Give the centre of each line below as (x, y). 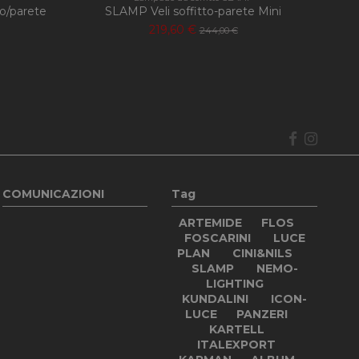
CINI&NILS (263, 253)
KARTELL (236, 329)
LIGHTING (235, 283)
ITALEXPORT (237, 344)
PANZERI (262, 314)
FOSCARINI (217, 238)
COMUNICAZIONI (53, 194)
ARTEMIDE (211, 222)
